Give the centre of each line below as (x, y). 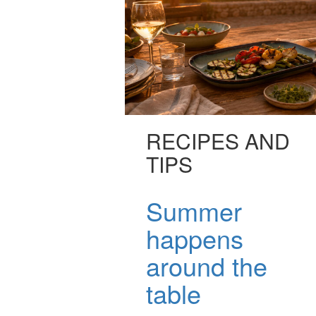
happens (195, 238)
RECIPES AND (218, 141)
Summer (194, 211)
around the (207, 266)
